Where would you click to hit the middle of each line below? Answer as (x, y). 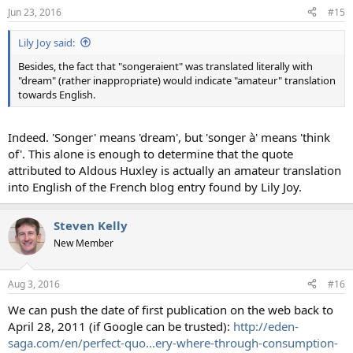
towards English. (57, 94)
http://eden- (266, 326)
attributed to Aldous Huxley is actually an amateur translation (175, 171)
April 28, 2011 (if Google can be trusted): (121, 326)
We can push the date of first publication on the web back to (171, 309)
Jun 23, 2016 (35, 12)
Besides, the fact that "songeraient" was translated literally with (165, 66)
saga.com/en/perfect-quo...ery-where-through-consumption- (173, 342)
